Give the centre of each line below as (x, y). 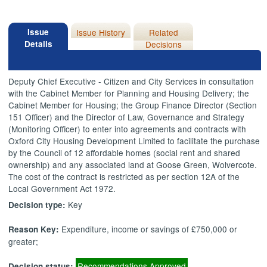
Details (38, 44)
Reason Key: (34, 229)
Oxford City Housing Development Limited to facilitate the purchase (134, 141)
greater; (24, 242)
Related (163, 32)
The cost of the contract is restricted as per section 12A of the (124, 177)
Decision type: (38, 204)
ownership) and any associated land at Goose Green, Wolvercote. (133, 165)
